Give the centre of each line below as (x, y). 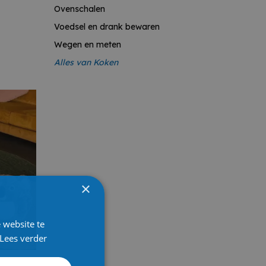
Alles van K (76, 62)
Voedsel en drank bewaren (107, 27)
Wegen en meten (88, 45)
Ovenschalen (80, 9)
